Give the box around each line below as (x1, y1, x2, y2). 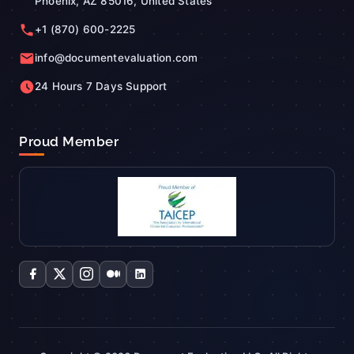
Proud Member (19, 133, 119, 149)
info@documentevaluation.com (35, 51, 198, 64)
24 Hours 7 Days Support (35, 79, 168, 92)
